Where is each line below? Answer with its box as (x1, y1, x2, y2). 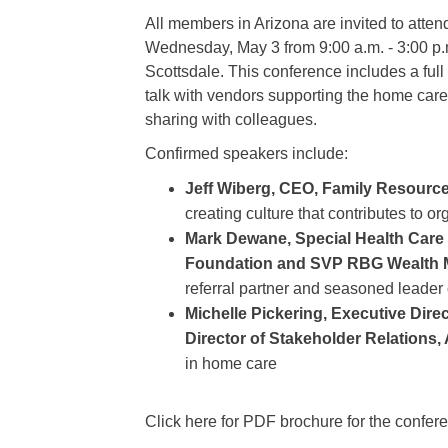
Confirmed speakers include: (145, 145, 349, 162)
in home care (185, 355, 278, 372)
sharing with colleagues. (145, 111, 318, 128)
